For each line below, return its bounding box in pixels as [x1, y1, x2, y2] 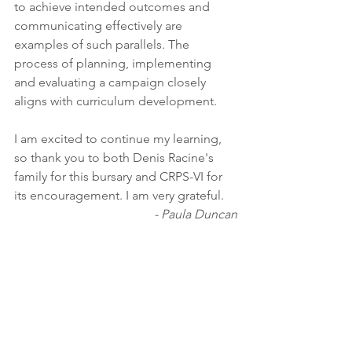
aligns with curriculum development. [14, 93, 220, 108]
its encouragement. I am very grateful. [14, 188, 227, 203]
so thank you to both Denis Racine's [14, 150, 217, 165]
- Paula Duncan [154, 207, 237, 222]
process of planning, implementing [14, 56, 214, 71]
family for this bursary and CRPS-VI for [14, 169, 225, 184]
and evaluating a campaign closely [14, 75, 209, 90]
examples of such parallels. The [14, 37, 192, 52]
